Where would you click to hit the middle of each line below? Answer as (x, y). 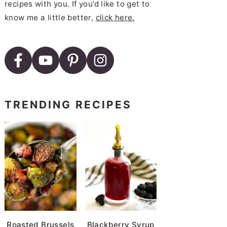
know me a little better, (50, 17)
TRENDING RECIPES (68, 104)
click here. (115, 17)
